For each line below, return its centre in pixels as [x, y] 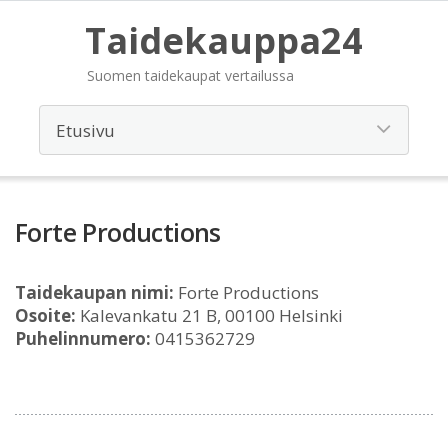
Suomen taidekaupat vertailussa [190, 75]
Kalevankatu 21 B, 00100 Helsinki [209, 315]
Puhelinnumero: [83, 338]
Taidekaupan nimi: [94, 292]
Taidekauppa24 [224, 40]
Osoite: [45, 315]
